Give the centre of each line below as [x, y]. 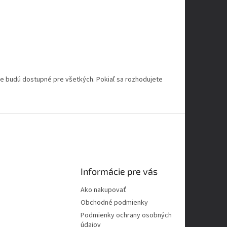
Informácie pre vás [119, 172]
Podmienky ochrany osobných [126, 216]
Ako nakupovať [104, 190]
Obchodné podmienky [115, 203]
